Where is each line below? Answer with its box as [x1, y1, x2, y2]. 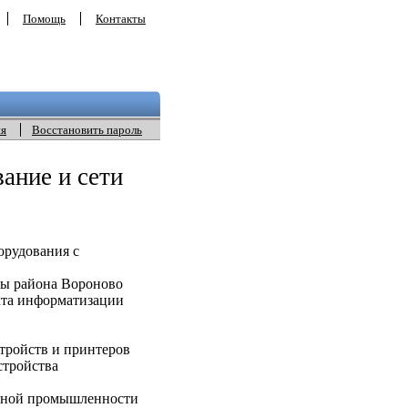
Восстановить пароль [32, 123, 142, 137]
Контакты [96, 12, 146, 25]
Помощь [23, 12, 66, 25]
